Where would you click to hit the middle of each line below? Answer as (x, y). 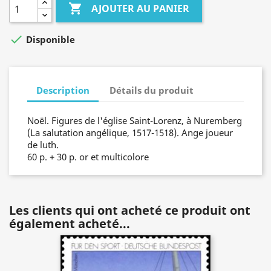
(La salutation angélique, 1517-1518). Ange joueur (130, 132)
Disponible (49, 40)
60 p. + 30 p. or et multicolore (88, 157)
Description (63, 90)
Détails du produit (152, 90)
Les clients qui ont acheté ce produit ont (130, 210)
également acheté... (70, 224)
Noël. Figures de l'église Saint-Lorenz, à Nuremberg (135, 120)
